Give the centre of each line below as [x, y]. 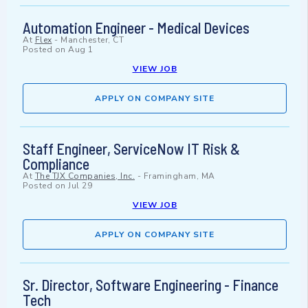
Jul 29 [80, 186]
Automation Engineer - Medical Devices [136, 28]
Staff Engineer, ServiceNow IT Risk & [131, 149]
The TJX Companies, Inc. [85, 176]
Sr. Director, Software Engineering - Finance [151, 285]
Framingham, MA [179, 176]
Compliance [56, 164]
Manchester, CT [92, 40]
